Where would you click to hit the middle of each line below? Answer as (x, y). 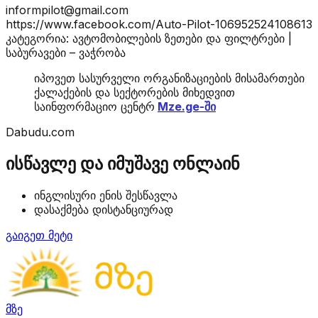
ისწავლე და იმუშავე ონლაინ (123, 163)
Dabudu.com (40, 132)
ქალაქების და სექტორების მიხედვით (135, 92)
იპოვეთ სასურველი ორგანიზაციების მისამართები (169, 78)
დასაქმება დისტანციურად (104, 209)
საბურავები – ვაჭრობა (66, 52)
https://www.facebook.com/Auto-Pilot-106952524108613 (159, 24)
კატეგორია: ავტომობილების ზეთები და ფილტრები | (149, 38)
